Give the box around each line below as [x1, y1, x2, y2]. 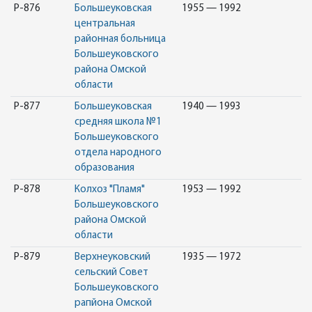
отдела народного [74, 148, 162, 158]
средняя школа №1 [74, 117, 162, 127]
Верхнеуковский [74, 252, 150, 263]
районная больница [74, 34, 166, 45]
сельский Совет [74, 267, 148, 278]
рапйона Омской [74, 298, 152, 309]
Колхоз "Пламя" [74, 185, 145, 195]
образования [74, 163, 134, 173]
